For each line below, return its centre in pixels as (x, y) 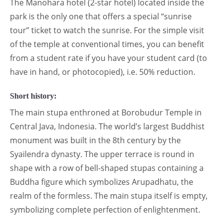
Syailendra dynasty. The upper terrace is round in (102, 154)
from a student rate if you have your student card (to (109, 58)
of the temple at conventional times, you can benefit (107, 44)
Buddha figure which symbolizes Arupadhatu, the (102, 182)
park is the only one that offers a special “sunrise (101, 16)
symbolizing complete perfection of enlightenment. (105, 209)
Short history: (33, 96)
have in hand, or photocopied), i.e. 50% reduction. (103, 72)
